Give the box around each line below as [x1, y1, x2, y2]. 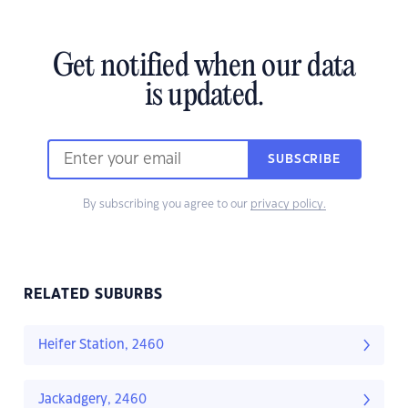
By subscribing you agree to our [82, 199, 250, 210]
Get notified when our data [52, 50, 356, 86]
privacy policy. [250, 199, 326, 210]
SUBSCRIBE [268, 154, 341, 166]
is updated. [144, 79, 264, 115]
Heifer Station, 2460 [38, 339, 164, 352]
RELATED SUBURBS [24, 288, 163, 302]
